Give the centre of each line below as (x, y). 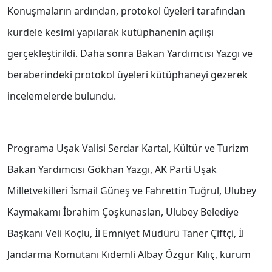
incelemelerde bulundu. (62, 96)
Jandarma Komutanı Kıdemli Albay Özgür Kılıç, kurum (129, 255)
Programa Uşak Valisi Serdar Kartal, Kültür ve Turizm (128, 148)
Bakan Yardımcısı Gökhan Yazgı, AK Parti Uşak (112, 170)
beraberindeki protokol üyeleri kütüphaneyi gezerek (127, 75)
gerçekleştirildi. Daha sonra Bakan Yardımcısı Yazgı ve (130, 54)
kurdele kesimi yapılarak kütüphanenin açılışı (110, 32)
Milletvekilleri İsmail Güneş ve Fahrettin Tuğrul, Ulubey (132, 191)
